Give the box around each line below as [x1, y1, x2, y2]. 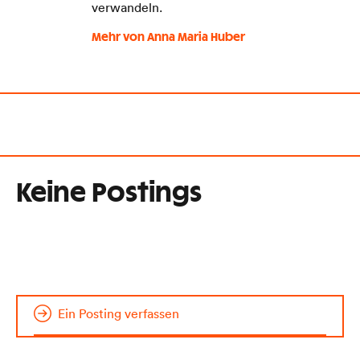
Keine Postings [16, 180, 202, 207]
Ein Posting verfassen [58, 305, 179, 321]
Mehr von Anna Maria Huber [92, 31, 245, 43]
